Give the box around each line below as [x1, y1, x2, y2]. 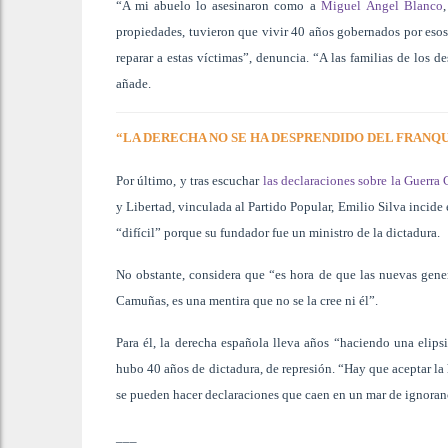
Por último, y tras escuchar [116, 172, 263, 188]
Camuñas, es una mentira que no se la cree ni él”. [116, 292, 378, 308]
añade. [116, 75, 151, 91]
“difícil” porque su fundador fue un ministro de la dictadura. [116, 224, 440, 240]
